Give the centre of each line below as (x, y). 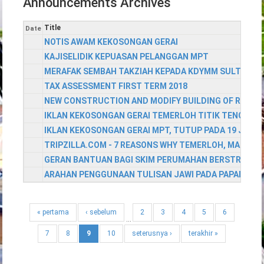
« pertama (53, 212)
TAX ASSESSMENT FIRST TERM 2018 (116, 86)
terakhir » (203, 234)
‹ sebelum (101, 212)
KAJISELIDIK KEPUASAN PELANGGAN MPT (127, 57)
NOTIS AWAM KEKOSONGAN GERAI (111, 42)
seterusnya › (152, 234)
